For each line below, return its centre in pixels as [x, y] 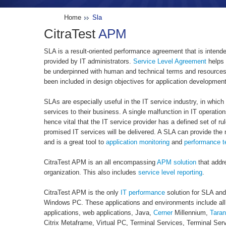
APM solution [177, 162]
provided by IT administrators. [89, 62]
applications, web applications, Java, [99, 213]
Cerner [163, 213]
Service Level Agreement [170, 62]
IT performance [143, 193]
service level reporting [170, 173]
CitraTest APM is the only [82, 193]
